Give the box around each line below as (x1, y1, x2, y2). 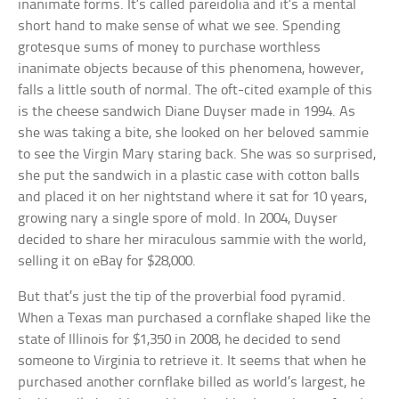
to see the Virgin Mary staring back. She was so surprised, (18, 147, 377, 163)
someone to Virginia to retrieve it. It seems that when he (18, 354, 367, 370)
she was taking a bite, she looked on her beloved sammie (18, 126, 370, 142)
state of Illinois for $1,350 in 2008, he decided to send (18, 332, 342, 348)
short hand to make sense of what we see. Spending (18, 19, 341, 35)
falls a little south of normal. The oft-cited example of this (18, 83, 373, 99)
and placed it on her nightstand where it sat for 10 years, (18, 190, 368, 206)
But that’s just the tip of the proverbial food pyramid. (18, 289, 346, 305)
